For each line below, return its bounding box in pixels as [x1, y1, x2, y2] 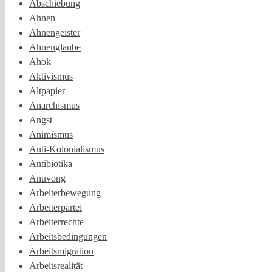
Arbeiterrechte [29, 216, 84, 227]
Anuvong [29, 172, 66, 183]
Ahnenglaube [29, 41, 81, 52]
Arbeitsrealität [29, 260, 83, 271]
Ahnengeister [29, 27, 80, 38]
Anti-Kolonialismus [29, 143, 104, 154]
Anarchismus [29, 100, 80, 110]
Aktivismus [29, 70, 73, 81]
